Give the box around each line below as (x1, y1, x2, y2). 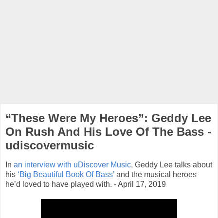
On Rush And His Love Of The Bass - (5, 125, 211, 138)
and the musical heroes (114, 170, 197, 179)
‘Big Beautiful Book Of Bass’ (18, 170, 114, 179)
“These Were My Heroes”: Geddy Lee (5, 111, 211, 125)
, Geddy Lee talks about (131, 160, 212, 169)
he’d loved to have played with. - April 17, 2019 (5, 180, 166, 188)
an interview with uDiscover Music (14, 160, 131, 169)
